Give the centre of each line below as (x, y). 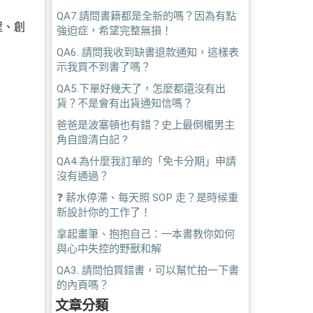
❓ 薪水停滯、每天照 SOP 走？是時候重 (147, 198)
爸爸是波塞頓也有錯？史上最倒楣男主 (145, 125)
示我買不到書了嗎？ (103, 67)
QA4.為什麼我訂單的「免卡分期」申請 (146, 161)
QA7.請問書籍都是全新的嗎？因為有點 (146, 16)
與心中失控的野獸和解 (109, 249)
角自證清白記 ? (92, 140)
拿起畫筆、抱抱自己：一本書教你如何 (145, 234)
